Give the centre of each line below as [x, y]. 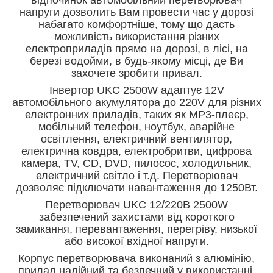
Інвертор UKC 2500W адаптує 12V [136, 90]
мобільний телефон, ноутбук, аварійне [136, 126]
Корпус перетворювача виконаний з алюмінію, [136, 258]
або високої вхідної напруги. [136, 241]
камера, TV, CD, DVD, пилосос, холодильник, [136, 163]
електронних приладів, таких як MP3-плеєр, [136, 114]
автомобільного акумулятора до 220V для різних [136, 102]
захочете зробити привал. [136, 73]
